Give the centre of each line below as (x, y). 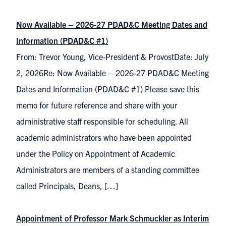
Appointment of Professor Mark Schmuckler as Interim (112, 218)
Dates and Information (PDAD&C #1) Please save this (108, 89)
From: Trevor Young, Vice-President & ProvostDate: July (112, 56)
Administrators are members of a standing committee (108, 169)
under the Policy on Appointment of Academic (96, 153)
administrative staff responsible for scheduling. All (102, 121)
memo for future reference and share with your (97, 105)
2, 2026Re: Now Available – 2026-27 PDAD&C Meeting (112, 73)
